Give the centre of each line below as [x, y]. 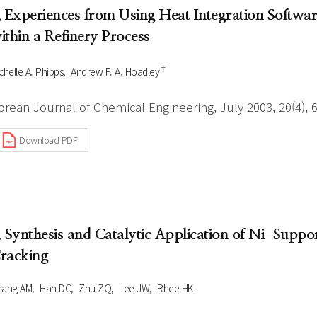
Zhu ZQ [95, 288]
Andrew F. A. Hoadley [115, 71]
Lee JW [134, 288]
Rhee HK [175, 288]
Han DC [55, 288]
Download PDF [48, 140]
